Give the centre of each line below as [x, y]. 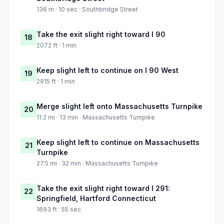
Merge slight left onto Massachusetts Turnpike [119, 106]
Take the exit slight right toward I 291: [103, 188]
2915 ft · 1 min [56, 81]
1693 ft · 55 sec [59, 209]
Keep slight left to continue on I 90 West [107, 70]
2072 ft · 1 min [56, 45]
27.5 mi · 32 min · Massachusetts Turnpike [97, 163]
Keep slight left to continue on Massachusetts [118, 142]
